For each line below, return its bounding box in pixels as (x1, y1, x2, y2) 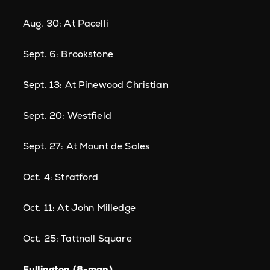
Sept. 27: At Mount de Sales (23, 140, 151, 152)
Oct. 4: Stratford (23, 171, 99, 183)
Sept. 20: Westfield (23, 109, 111, 122)
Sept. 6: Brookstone (23, 48, 113, 60)
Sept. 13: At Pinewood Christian (23, 78, 168, 91)
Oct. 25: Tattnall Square (23, 232, 132, 245)
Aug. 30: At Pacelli (23, 17, 108, 30)
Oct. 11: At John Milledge (23, 201, 136, 214)
